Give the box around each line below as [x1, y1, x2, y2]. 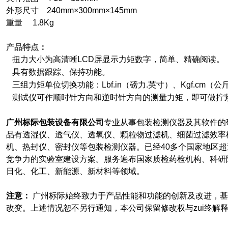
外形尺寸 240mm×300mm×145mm [6, 6, 147, 15]
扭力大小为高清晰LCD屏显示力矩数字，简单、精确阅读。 [12, 55, 224, 64]
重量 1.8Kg [6, 18, 58, 27]
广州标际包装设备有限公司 [6, 118, 104, 127]
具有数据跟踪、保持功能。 [12, 68, 110, 76]
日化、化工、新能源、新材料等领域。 [6, 167, 145, 176]
